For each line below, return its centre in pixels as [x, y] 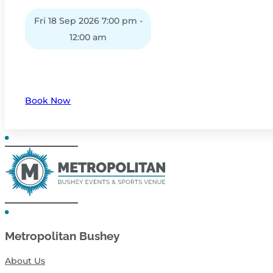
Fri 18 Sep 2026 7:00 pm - [88, 20]
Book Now [48, 100]
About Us [25, 261]
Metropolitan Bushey [62, 236]
